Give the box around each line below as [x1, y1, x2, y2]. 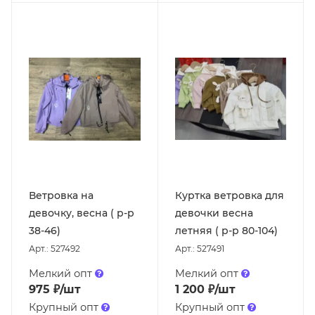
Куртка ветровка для [174, 189, 284, 202]
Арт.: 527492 [29, 243, 80, 255]
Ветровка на [29, 189, 94, 202]
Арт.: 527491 [174, 243, 224, 255]
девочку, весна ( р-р [29, 207, 134, 220]
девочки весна [174, 207, 253, 220]
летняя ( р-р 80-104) [174, 224, 278, 238]
